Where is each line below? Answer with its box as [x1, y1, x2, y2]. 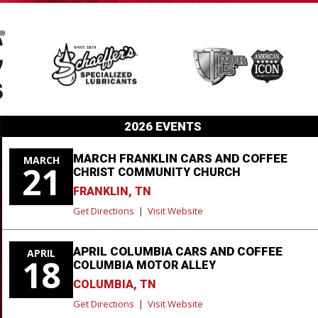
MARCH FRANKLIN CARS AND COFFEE [73, 150, 287, 165]
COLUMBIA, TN [73, 277, 156, 291]
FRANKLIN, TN [73, 184, 151, 198]
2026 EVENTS [124, 119, 202, 133]
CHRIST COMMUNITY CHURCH [73, 165, 241, 179]
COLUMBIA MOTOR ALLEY [73, 258, 216, 272]
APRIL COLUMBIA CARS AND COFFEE [73, 243, 283, 258]
